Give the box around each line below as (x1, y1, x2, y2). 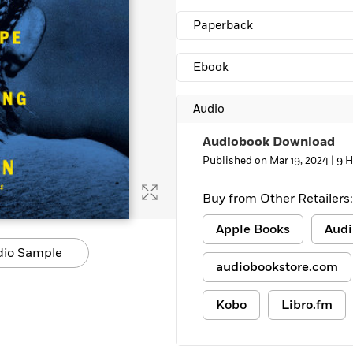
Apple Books (216, 221, 290, 238)
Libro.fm (281, 296, 333, 314)
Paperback (193, 17, 253, 34)
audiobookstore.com (216, 258, 338, 276)
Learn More (28, 5, 87, 20)
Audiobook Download (203, 133, 335, 150)
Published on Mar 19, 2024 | (203, 154, 336, 168)
